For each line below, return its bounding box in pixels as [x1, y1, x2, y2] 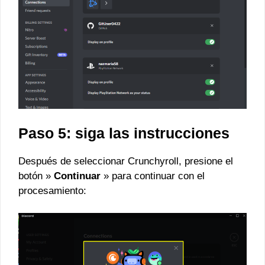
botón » [18, 170, 54, 182]
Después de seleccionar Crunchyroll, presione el [18, 155, 233, 167]
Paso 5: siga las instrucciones [18, 124, 230, 141]
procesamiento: [18, 185, 86, 196]
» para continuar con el [101, 170, 205, 182]
